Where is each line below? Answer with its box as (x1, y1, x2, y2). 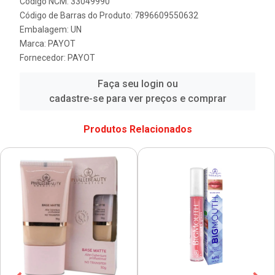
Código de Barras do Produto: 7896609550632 (20, 10, 198, 20)
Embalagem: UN (20, 25, 82, 34)
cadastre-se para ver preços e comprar (48, 93, 227, 104)
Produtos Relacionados (83, 123, 192, 135)
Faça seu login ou (97, 78, 178, 90)
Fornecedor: (20, 53, 68, 63)
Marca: (20, 39, 48, 48)
